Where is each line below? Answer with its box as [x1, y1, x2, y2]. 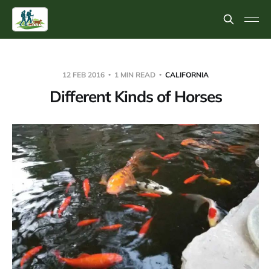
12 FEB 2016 [62, 70, 106, 79]
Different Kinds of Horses [49, 87, 222, 106]
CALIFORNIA [165, 70, 209, 79]
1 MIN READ [113, 70, 157, 79]
